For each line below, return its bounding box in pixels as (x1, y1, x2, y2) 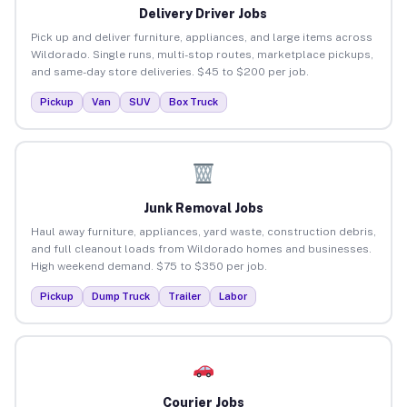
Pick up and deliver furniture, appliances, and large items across (30, 30, 372, 44)
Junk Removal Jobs (143, 200, 263, 215)
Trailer (167, 290, 201, 302)
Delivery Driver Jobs (139, 5, 268, 21)
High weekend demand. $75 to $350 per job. (30, 259, 267, 273)
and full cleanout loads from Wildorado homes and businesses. (30, 242, 372, 255)
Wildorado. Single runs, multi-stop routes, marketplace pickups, (30, 47, 373, 61)
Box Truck (168, 95, 218, 107)
